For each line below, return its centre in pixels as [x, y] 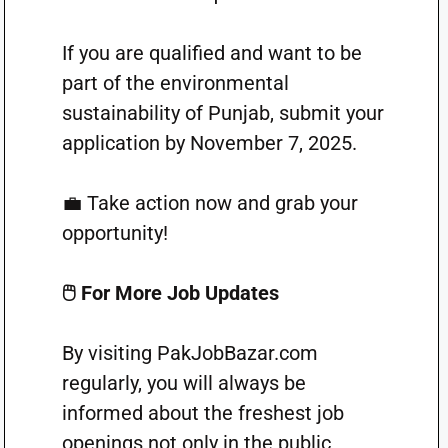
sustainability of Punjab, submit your [222, 113]
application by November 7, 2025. [209, 143]
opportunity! [114, 233]
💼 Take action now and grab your [209, 203]
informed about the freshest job [202, 413]
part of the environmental [175, 83]
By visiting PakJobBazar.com [189, 353]
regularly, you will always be [183, 383]
